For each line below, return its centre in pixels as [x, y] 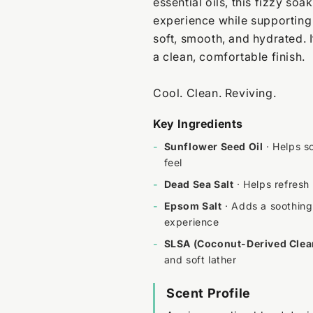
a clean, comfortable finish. [229, 56]
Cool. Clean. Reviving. [215, 93]
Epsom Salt [193, 205]
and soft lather [200, 259]
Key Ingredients [198, 123]
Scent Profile [209, 293]
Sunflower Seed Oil [213, 146]
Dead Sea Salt [199, 184]
